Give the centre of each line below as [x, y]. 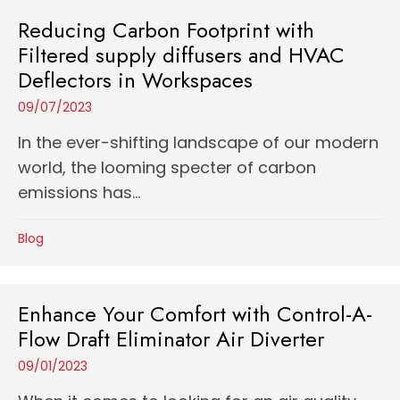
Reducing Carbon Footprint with [166, 30]
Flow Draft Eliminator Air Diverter [171, 339]
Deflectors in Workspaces [135, 80]
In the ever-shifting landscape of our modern [198, 142]
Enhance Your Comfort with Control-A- [195, 314]
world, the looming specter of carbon [167, 167]
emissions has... [79, 192]
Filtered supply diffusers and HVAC [181, 55]
